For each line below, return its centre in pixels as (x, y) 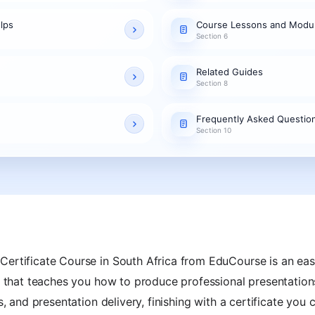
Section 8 (212, 83)
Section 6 (212, 36)
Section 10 (214, 130)
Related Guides (230, 71)
